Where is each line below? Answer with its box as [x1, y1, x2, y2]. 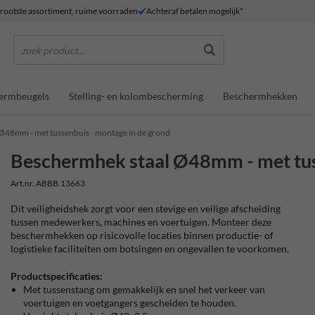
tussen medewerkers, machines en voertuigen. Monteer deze [11, 216, 272, 228]
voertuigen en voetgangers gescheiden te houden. [23, 297, 237, 309]
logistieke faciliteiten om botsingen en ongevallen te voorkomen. [11, 243, 290, 255]
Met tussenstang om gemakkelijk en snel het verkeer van [23, 283, 266, 295]
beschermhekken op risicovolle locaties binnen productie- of [11, 229, 274, 241]
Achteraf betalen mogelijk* [146, 5, 243, 16]
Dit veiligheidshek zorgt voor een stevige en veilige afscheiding [11, 202, 281, 214]
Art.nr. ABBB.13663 [11, 178, 86, 188]
